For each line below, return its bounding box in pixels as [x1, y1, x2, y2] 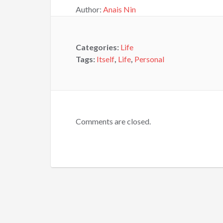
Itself [97, 54, 114, 64]
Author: [76, 4, 103, 14]
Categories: [76, 42, 120, 52]
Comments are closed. [76, 116, 151, 126]
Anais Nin [103, 4, 136, 14]
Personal [134, 54, 164, 64]
